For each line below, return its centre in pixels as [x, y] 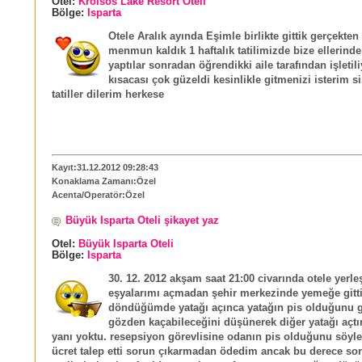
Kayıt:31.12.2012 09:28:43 [105, 168]
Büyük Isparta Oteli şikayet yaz [142, 220]
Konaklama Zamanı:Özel [104, 181]
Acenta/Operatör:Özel [98, 195]
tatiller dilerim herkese [108, 95]
